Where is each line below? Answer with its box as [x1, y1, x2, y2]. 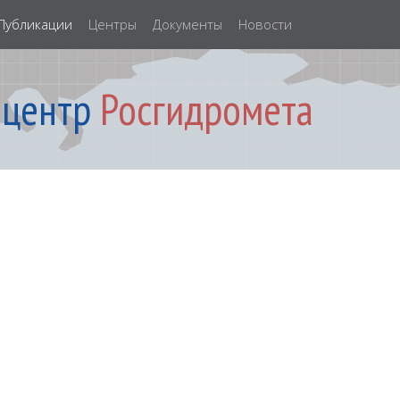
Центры [88, 15, 137, 33]
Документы [153, 15, 222, 33]
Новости [238, 15, 292, 33]
